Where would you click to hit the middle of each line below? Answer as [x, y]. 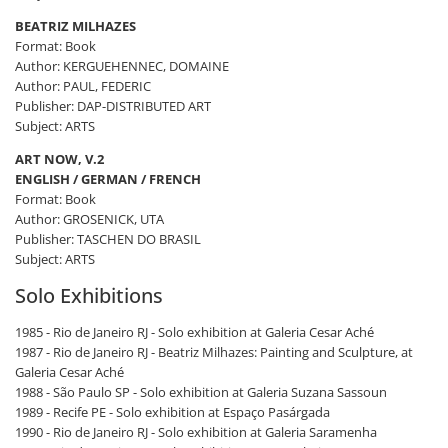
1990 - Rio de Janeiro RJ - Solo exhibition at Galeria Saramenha [196, 432]
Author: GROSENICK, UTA [89, 219]
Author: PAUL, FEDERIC [83, 86]
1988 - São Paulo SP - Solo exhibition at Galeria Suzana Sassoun [201, 392]
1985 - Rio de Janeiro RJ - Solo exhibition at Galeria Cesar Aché [194, 332]
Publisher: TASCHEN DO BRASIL [108, 239]
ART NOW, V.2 [59, 159]
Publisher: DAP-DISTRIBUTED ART [113, 106]
